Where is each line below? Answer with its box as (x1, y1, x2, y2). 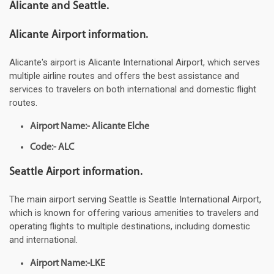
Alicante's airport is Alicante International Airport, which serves (9, 57, 260, 68)
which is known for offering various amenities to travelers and (9, 207, 259, 219)
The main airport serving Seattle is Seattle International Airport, (9, 194, 261, 206)
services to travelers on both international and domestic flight (9, 84, 256, 95)
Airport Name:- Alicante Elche (30, 122, 149, 132)
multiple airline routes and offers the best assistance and (9, 70, 239, 82)
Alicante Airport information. (9, 29, 149, 42)
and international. (9, 234, 78, 246)
